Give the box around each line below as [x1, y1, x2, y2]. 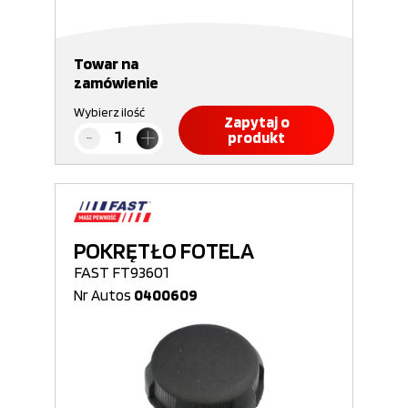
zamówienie [74, 73, 158, 92]
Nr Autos [74, 286, 134, 304]
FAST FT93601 [74, 262, 169, 281]
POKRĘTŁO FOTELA [74, 237, 254, 264]
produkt [228, 128, 285, 147]
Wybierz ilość [74, 105, 145, 119]
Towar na [74, 54, 138, 73]
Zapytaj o [223, 113, 290, 131]
